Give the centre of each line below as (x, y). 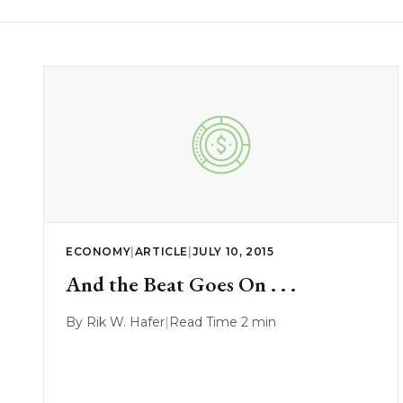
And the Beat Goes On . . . (181, 283)
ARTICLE (161, 251)
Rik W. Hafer (125, 322)
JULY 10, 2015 (233, 251)
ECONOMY (99, 251)
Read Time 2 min (223, 322)
